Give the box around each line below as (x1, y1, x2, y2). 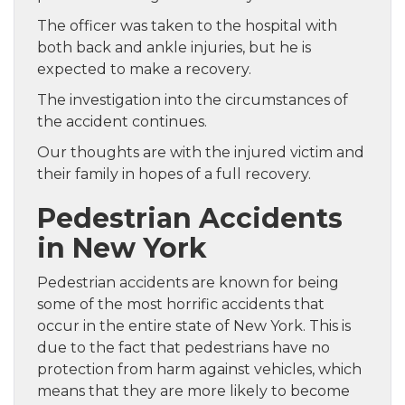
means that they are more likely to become (37, 382, 350, 400)
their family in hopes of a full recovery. (37, 165, 311, 184)
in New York (37, 231, 207, 266)
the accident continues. (37, 113, 207, 131)
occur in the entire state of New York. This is (37, 317, 351, 335)
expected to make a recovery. (37, 61, 251, 79)
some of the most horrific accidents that (37, 296, 325, 314)
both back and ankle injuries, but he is (37, 39, 311, 57)
